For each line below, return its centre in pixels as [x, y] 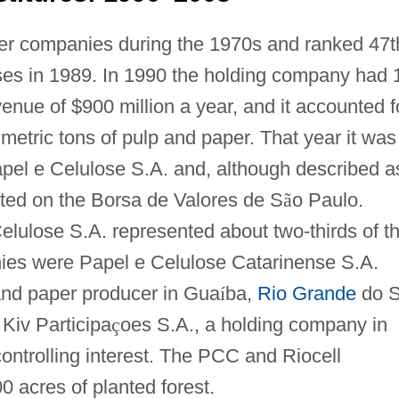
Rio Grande [306, 293]
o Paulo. [327, 199]
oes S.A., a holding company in [253, 324]
